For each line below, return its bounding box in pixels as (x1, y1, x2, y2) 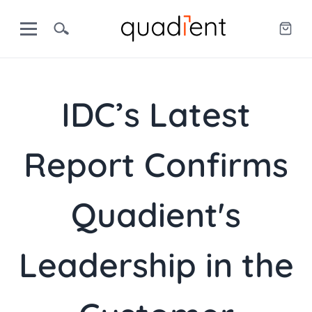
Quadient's (71, 194, 241, 235)
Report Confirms (24, 143, 288, 185)
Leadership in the (18, 244, 294, 286)
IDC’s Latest (61, 93, 251, 135)
